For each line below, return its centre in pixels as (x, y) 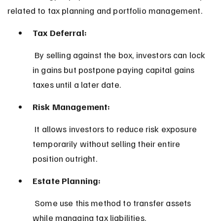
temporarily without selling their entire (107, 143)
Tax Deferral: (59, 32)
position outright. (65, 158)
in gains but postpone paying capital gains (114, 69)
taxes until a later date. (76, 84)
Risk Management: (71, 106)
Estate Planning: (67, 180)
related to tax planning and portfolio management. (105, 10)
